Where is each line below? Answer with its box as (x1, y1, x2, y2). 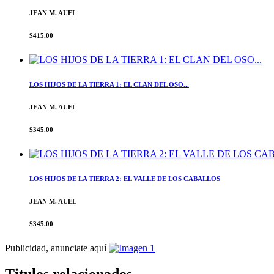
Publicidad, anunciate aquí (5, 242, 109, 253)
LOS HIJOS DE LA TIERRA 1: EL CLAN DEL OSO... (29, 81, 189, 89)
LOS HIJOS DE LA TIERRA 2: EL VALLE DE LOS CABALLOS (29, 174, 220, 182)
